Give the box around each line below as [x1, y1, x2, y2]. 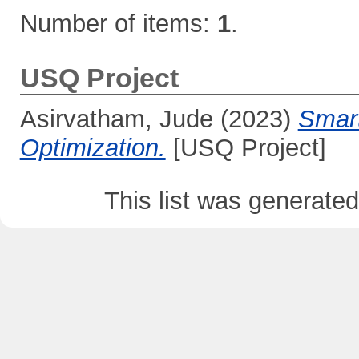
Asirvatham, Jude [19, 104, 213, 133]
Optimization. [19, 133, 166, 162]
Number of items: [19, 10, 217, 38]
